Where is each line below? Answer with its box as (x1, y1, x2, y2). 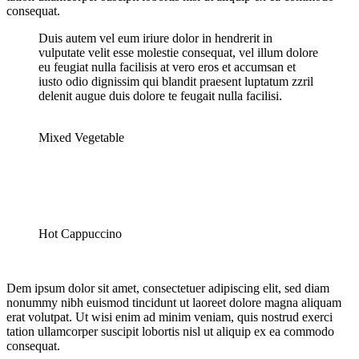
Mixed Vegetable (38, 130, 124, 144)
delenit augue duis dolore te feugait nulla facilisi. (38, 88, 282, 103)
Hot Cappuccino (38, 226, 122, 240)
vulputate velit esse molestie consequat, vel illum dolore (38, 45, 318, 59)
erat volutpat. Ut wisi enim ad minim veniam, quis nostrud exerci (6, 309, 333, 324)
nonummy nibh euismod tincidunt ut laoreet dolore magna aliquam (6, 295, 341, 309)
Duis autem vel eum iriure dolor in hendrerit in (38, 30, 272, 45)
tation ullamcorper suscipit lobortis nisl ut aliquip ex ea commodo (6, 324, 334, 338)
